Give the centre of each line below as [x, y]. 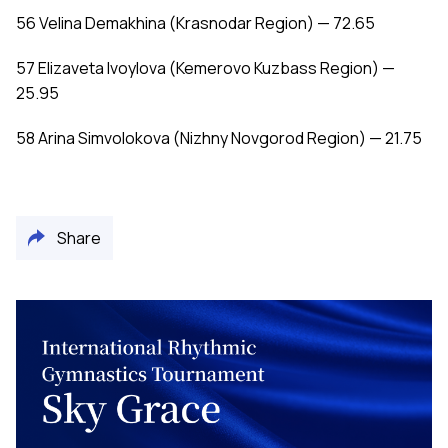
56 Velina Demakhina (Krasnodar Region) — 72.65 [195, 23]
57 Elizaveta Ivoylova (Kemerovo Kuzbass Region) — [205, 68]
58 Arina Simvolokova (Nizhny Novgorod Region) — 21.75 [219, 138]
